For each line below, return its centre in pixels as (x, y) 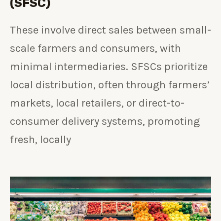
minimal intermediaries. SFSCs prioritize (109, 67)
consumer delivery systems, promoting (105, 122)
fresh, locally (40, 140)
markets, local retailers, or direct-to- (97, 103)
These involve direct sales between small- (110, 30)
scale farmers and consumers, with (95, 49)
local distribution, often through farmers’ (110, 85)
